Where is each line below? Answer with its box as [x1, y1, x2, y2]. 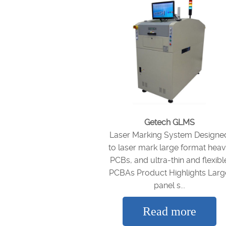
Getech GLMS [144, 118, 195, 127]
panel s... [153, 181, 185, 190]
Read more [142, 205, 196, 218]
